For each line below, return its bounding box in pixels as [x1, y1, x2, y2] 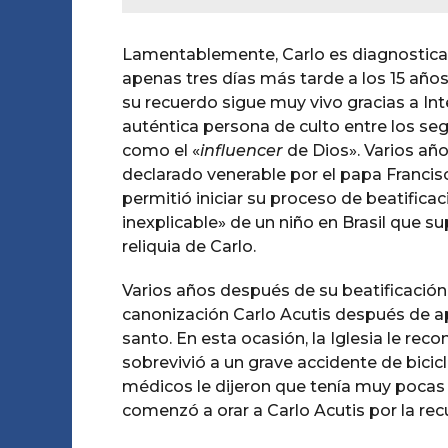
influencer [200, 141, 283, 160]
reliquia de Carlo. [122, 237, 256, 256]
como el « [122, 141, 200, 160]
